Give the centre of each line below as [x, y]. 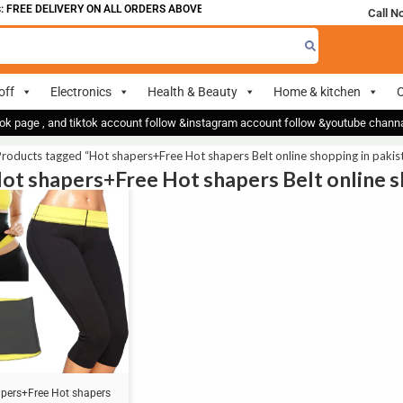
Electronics [81, 91]
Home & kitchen [317, 91]
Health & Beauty [193, 91]
